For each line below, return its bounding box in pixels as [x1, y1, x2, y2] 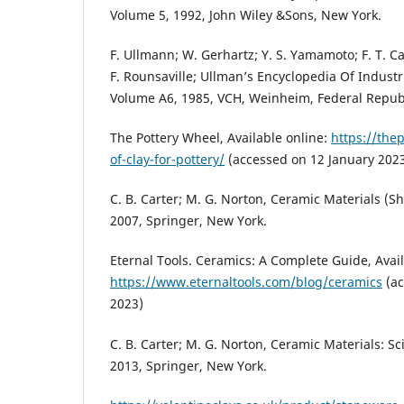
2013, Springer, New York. [110, 356, 267, 374]
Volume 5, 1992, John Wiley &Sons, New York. [110, 6, 381, 24]
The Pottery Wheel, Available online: [110, 129, 331, 147]
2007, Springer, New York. [110, 212, 267, 230]
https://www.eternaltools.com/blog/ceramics [110, 273, 382, 291]
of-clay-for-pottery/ [110, 151, 225, 169]
